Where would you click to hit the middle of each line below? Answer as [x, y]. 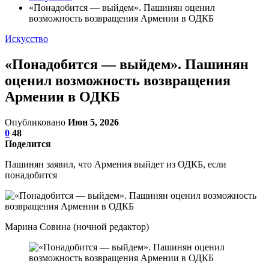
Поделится [28, 144]
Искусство [26, 39]
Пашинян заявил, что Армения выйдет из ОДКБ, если [116, 164]
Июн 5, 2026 [93, 122]
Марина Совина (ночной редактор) [77, 226]
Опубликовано [36, 122]
